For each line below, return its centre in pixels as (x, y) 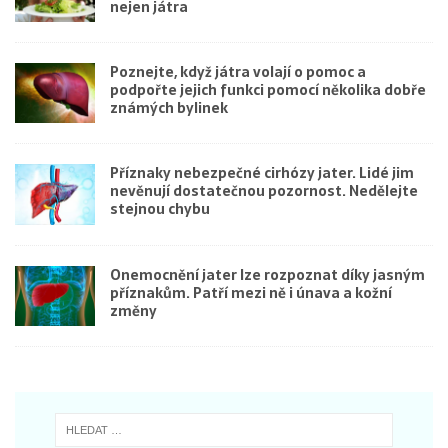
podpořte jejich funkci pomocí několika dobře (268, 90)
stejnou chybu (160, 209)
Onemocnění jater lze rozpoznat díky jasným (267, 274)
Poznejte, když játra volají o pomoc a (238, 72)
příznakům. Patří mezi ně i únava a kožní (251, 292)
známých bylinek (169, 108)
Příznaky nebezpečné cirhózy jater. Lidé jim (262, 173)
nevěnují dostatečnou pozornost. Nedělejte (264, 191)
